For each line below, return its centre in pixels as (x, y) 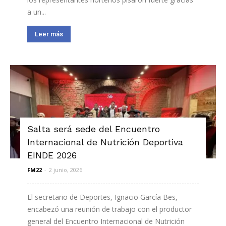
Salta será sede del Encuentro (94, 129)
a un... (37, 12)
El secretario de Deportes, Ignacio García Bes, (102, 197)
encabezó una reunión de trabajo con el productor (109, 209)
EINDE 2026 (52, 155)
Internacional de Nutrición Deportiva (105, 142)
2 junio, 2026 (66, 170)
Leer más (49, 34)
